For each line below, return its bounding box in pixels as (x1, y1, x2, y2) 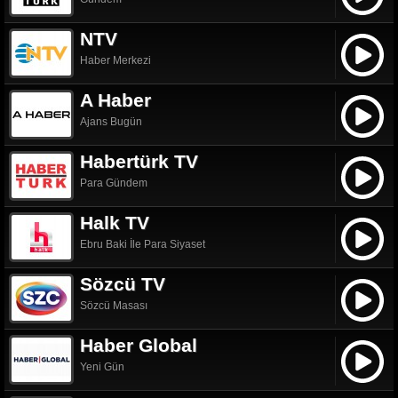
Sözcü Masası (80, 299, 147, 312)
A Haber (80, 90, 151, 110)
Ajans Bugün (80, 115, 142, 128)
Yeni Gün (80, 361, 124, 373)
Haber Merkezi (80, 54, 151, 67)
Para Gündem (80, 177, 147, 189)
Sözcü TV (80, 274, 165, 294)
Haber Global (80, 335, 197, 355)
